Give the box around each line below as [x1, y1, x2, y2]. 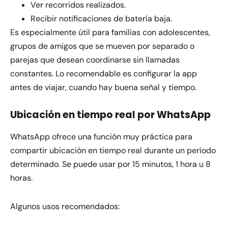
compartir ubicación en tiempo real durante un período [10, 145, 216, 156]
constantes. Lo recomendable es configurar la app [10, 68, 197, 79]
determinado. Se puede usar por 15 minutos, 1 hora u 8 [10, 159, 211, 170]
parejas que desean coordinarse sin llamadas [10, 54, 180, 65]
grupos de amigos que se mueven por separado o [10, 40, 194, 51]
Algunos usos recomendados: [10, 201, 120, 212]
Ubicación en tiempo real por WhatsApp [10, 108, 211, 122]
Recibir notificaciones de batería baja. [31, 13, 172, 24]
